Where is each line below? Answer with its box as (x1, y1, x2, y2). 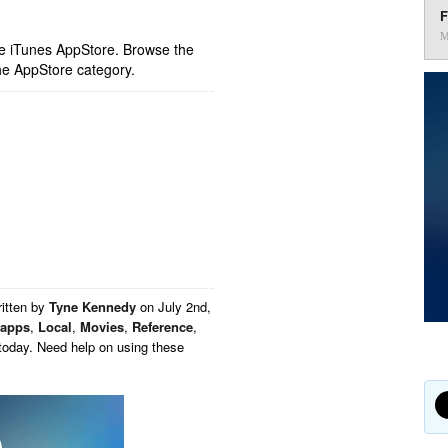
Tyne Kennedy (49, 297, 136, 316)
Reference (132, 317, 193, 336)
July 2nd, (158, 297, 211, 316)
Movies (80, 317, 124, 336)
